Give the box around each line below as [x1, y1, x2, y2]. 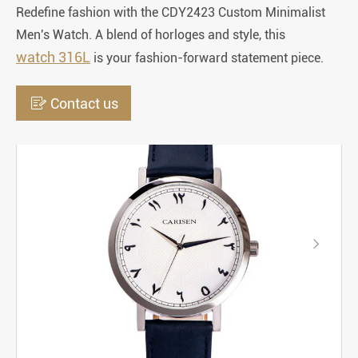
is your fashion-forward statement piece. [90, 50, 324, 66]
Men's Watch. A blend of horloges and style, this [16, 27, 285, 42]
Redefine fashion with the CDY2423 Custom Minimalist [16, 5, 325, 20]
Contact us [50, 94, 118, 112]
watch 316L [16, 49, 90, 66]
